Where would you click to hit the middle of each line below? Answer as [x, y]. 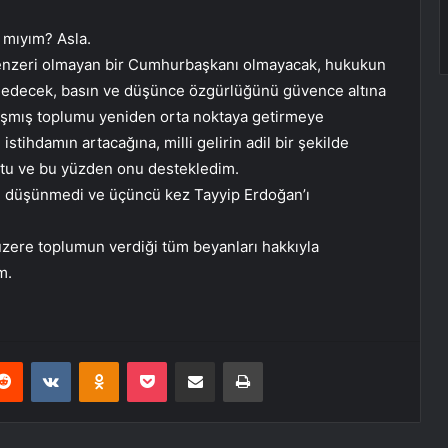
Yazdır [281, 361]
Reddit [42, 361]
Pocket [187, 361]
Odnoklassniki [161, 361]
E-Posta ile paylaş [233, 361]
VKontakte [102, 361]
